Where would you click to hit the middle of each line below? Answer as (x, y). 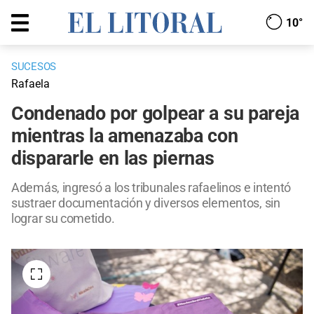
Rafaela (30, 84)
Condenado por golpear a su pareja (156, 114)
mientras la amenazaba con (125, 136)
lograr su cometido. (63, 219)
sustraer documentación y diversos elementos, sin (146, 203)
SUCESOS (34, 67)
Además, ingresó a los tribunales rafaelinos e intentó (151, 188)
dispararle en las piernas (113, 159)
